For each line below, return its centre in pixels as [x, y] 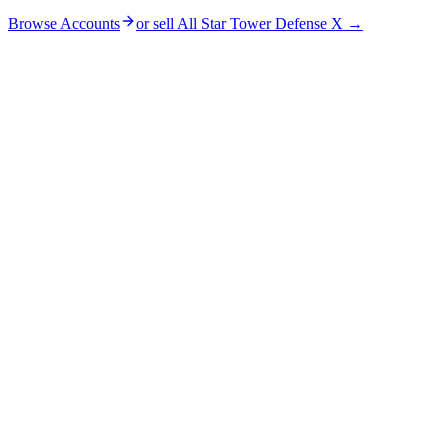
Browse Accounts [64, 23]
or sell [156, 23]
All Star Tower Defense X [260, 23]
